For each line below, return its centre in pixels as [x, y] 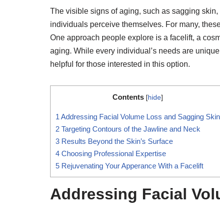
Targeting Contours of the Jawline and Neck [130, 129]
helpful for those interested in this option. [120, 64]
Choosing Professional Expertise [113, 154]
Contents [128, 97]
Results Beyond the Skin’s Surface [116, 141]
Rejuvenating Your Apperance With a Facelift [131, 166]
